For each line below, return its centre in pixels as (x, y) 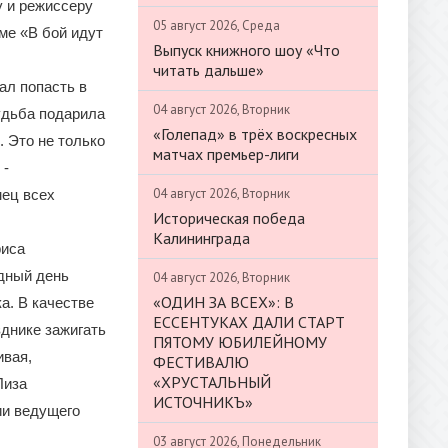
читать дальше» (208, 69)
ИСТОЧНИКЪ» (203, 401)
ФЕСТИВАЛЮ (201, 361)
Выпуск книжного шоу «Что (246, 49)
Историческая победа (229, 217)
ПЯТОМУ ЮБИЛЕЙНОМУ (240, 341)
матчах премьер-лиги (226, 153)
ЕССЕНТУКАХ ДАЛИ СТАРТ (249, 321)
